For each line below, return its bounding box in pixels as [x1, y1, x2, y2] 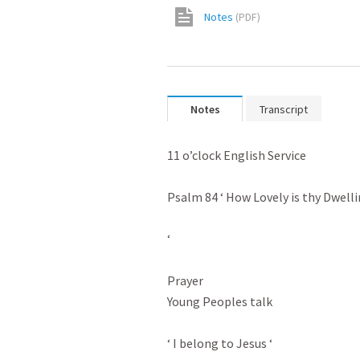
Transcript [260, 102, 308, 117]
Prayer [167, 272, 203, 288]
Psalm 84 [167, 189, 218, 205]
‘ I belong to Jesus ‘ [167, 335, 272, 351]
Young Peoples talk [167, 293, 272, 309]
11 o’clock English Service [167, 147, 306, 163]
